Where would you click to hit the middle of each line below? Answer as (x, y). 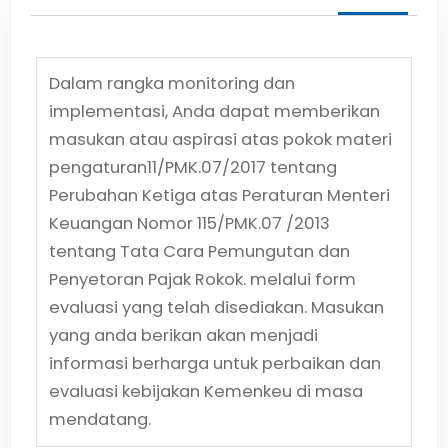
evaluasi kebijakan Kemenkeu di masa (206, 391)
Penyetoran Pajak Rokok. (147, 279)
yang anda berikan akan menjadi (183, 335)
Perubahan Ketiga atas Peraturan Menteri (219, 195)
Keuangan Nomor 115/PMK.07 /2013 (189, 223)
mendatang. (100, 419)
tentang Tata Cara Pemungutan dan (199, 251)
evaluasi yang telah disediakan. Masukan (216, 307)
